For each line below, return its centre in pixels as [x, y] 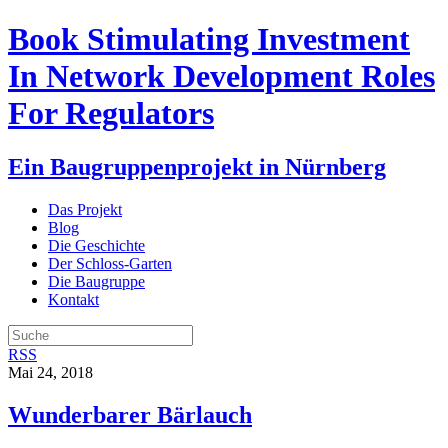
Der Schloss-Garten [110, 263]
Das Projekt [85, 209]
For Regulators [111, 113]
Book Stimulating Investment [209, 39]
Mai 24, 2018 [50, 372]
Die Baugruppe [96, 281]
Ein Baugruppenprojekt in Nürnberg [197, 166]
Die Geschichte [96, 245]
